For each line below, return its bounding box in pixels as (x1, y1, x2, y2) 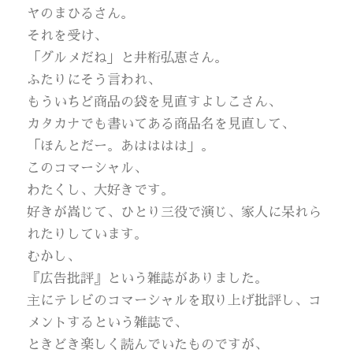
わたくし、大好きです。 (27, 184, 175, 198)
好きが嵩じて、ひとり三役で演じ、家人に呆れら (27, 206, 322, 220)
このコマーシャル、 (27, 162, 148, 176)
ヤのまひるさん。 (27, 7, 135, 21)
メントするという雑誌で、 (27, 316, 188, 330)
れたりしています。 (27, 228, 148, 242)
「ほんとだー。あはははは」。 (27, 139, 215, 154)
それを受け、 (27, 29, 108, 43)
